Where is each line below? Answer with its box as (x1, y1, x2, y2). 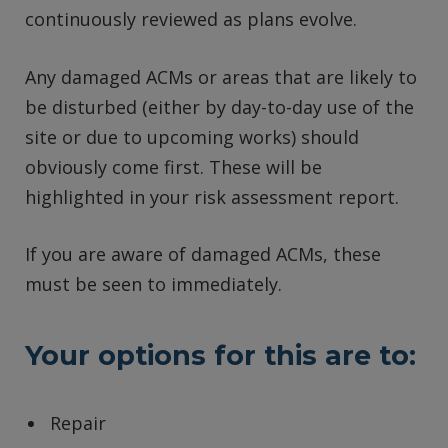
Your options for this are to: (25, 338, 416, 372)
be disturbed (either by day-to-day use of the (25, 94, 414, 119)
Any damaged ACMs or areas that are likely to (25, 64, 417, 89)
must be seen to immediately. (25, 272, 282, 297)
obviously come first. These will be (25, 154, 322, 179)
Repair (50, 411, 106, 436)
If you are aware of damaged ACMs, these (25, 242, 381, 267)
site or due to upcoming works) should (25, 124, 359, 149)
